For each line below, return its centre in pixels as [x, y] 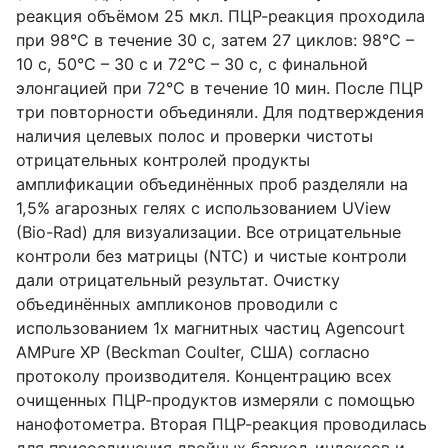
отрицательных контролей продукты [163, 159]
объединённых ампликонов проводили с [177, 303]
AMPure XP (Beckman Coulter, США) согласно [193, 351]
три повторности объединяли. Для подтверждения [220, 111]
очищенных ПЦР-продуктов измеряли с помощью [215, 399]
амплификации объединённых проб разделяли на [212, 183]
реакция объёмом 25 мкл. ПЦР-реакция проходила [220, 15]
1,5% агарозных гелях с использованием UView [203, 207]
